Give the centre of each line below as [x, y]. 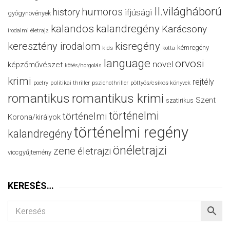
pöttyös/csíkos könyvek [160, 83]
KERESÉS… [31, 186]
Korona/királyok [34, 117]
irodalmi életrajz [28, 31]
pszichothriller [110, 83]
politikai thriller [70, 83]
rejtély [203, 82]
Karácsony [184, 29]
